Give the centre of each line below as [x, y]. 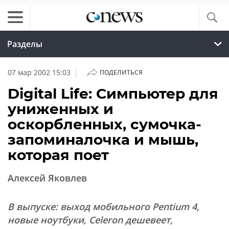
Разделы [25, 44]
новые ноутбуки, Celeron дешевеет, [90, 220]
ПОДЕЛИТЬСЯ [121, 72]
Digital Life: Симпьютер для [113, 94]
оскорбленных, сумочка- [105, 124]
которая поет [58, 155]
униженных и [61, 109]
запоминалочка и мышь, [103, 140]
